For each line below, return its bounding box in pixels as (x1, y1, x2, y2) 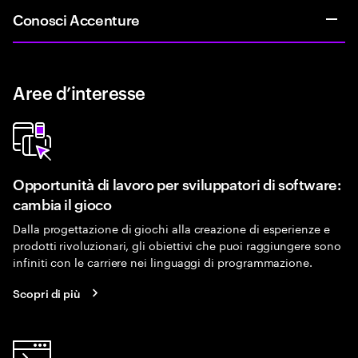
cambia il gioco (13, 193, 112, 213)
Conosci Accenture (13, 9, 140, 29)
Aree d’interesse (13, 80, 145, 104)
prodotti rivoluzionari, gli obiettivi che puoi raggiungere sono (13, 236, 341, 253)
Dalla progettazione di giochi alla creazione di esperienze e (13, 219, 330, 237)
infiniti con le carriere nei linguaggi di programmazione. (13, 253, 313, 270)
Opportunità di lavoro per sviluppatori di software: (13, 173, 341, 193)
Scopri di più (13, 284, 82, 300)
